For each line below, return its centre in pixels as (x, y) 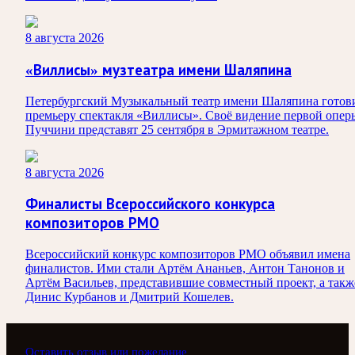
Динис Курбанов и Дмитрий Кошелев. (130, 297)
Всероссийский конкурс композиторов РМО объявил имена (188, 254)
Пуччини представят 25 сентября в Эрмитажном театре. (177, 129)
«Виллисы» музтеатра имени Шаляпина (158, 70)
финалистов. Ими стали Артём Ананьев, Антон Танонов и (185, 269)
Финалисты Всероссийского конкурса (150, 204)
